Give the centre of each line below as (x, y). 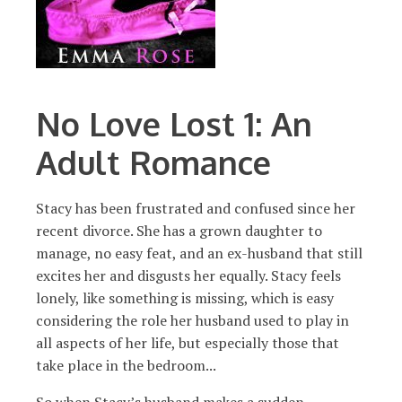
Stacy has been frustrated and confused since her (196, 208)
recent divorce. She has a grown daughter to (179, 231)
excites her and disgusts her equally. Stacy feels (188, 275)
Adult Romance (153, 162)
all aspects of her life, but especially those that (188, 343)
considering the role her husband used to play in (192, 320)
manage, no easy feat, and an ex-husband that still (199, 253)
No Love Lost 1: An (174, 123)
